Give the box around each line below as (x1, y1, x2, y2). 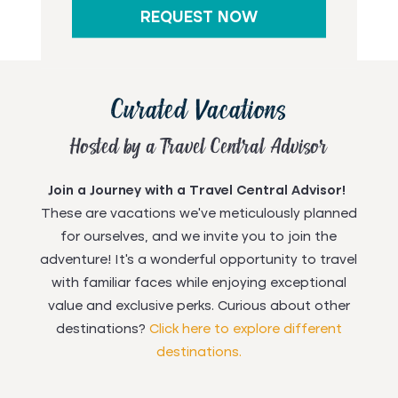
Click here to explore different (148, 322, 342, 336)
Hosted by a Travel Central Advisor (69, 137, 328, 158)
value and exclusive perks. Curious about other (47, 299, 350, 313)
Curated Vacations (110, 98, 287, 125)
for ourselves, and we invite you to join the (60, 230, 338, 243)
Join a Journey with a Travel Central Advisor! (48, 184, 350, 197)
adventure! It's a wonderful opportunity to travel (40, 253, 358, 267)
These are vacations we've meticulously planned (40, 207, 357, 220)
